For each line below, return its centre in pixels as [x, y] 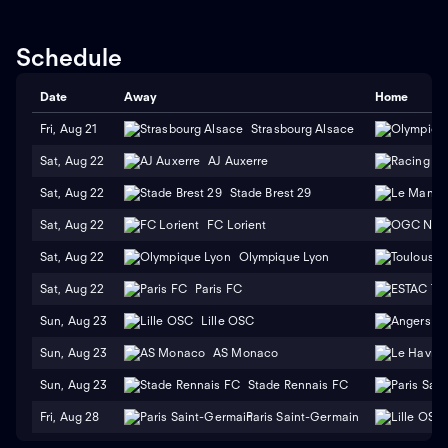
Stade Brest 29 [270, 193]
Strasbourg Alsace [303, 129]
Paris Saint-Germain [302, 417]
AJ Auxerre [238, 161]
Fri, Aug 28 [70, 416]
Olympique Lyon [284, 257]
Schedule [69, 57]
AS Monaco [246, 353]
